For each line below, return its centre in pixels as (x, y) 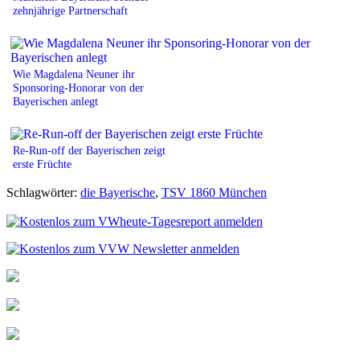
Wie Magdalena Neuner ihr (74, 74)
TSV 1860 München (214, 192)
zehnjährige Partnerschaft (70, 10)
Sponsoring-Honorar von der (78, 87)
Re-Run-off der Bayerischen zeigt (89, 150)
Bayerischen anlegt (55, 101)
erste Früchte (42, 164)
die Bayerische (118, 192)
